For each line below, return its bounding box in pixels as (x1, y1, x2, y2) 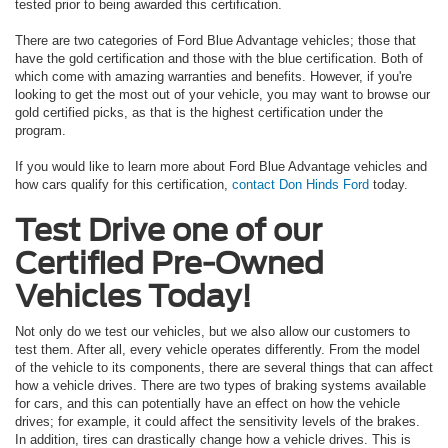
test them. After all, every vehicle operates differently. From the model (15, 342, 420, 358)
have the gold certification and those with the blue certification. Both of (15, 51, 423, 67)
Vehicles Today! (15, 278, 252, 315)
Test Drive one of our (15, 212, 322, 249)
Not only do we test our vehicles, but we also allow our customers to (15, 324, 410, 340)
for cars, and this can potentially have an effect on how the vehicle (15, 396, 400, 412)
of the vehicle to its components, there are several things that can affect (15, 360, 433, 376)
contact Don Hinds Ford (232, 177, 369, 193)
